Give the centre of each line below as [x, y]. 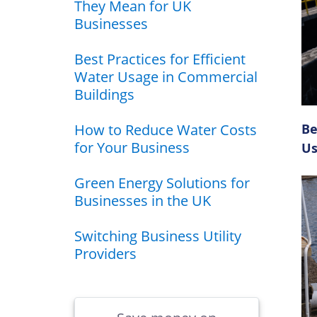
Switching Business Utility [158, 236]
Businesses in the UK [143, 200]
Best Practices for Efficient [160, 59]
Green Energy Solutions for [162, 183]
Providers [105, 253]
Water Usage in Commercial [166, 76]
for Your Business [132, 147]
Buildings [104, 94]
